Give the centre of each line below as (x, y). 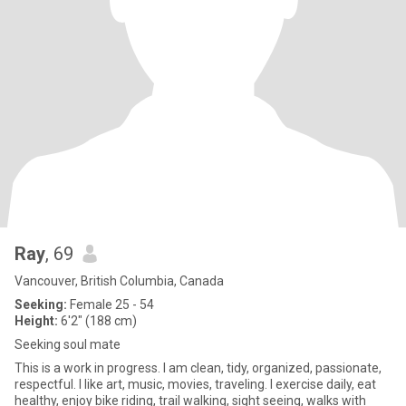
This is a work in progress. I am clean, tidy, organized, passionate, (89, 368)
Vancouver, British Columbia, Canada (119, 281)
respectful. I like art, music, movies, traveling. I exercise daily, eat (195, 384)
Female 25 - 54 (111, 304)
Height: (36, 321)
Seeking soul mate (68, 344)
